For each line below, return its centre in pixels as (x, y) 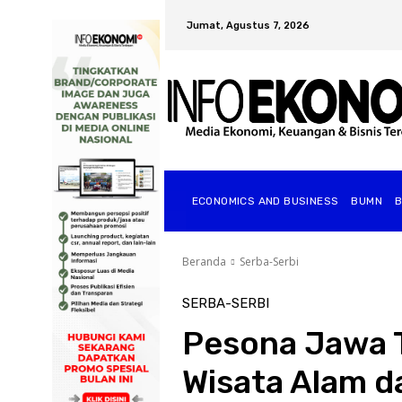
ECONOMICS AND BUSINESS (265, 201)
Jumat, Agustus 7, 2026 (248, 25)
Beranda (204, 261)
